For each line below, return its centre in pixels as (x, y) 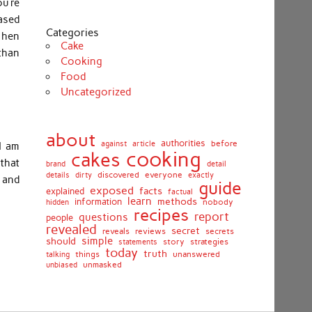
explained (65, 192)
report (211, 217)
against (114, 144)
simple (97, 241)
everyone (163, 175)
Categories (72, 32)
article (143, 144)
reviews (150, 231)
